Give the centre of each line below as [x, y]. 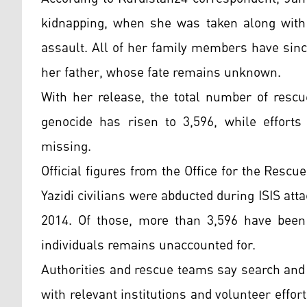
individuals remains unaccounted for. [148, 246]
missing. [66, 147]
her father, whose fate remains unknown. [161, 73]
